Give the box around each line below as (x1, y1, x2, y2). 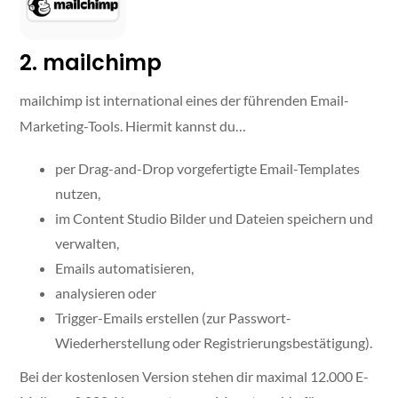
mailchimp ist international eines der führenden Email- (20, 92, 350, 109)
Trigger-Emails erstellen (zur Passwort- (55, 309, 292, 327)
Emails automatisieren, (55, 259, 195, 277)
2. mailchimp (20, 48, 163, 78)
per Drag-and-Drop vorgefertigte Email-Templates (55, 160, 361, 178)
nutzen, (55, 185, 101, 203)
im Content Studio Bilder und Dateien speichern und (55, 210, 374, 227)
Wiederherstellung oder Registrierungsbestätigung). (55, 334, 373, 352)
